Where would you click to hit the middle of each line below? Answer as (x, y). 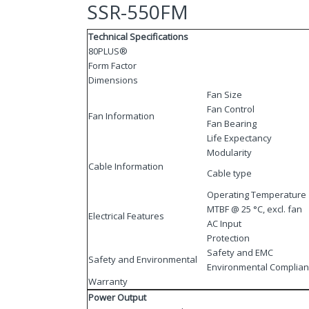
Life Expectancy (239, 138)
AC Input (224, 223)
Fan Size (225, 94)
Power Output (117, 297)
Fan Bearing (232, 123)
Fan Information (121, 116)
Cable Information (126, 166)
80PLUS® (108, 51)
